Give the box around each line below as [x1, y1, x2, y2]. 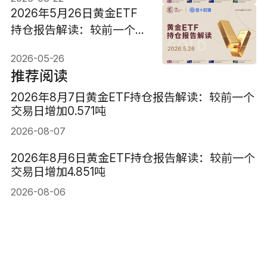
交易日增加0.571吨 [10, 104, 106, 119]
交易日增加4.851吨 [10, 164, 105, 179]
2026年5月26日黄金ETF [10, 6, 137, 21]
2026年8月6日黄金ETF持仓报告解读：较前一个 [10, 150, 255, 165]
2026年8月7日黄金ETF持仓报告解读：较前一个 [10, 90, 254, 105]
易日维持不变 [10, 39, 79, 54]
